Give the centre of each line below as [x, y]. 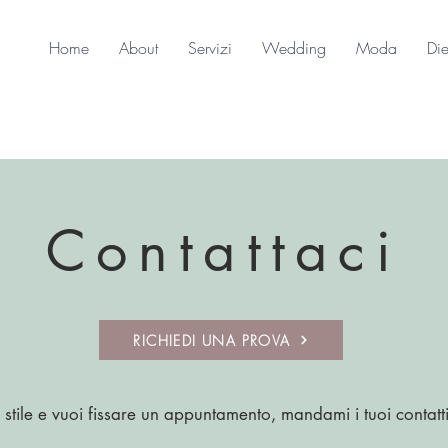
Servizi [210, 48]
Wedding [294, 48]
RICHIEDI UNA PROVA [212, 340]
